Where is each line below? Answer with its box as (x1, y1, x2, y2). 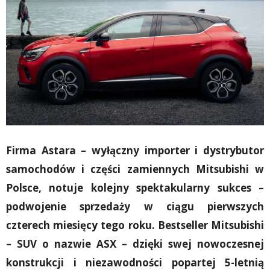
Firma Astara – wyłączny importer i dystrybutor (6, 143, 264, 157)
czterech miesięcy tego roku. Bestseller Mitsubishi (6, 218, 264, 232)
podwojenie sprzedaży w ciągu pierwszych (6, 199, 264, 213)
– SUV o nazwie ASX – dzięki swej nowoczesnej (6, 236, 264, 251)
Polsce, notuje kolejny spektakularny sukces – (6, 180, 264, 195)
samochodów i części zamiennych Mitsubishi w (6, 162, 264, 176)
